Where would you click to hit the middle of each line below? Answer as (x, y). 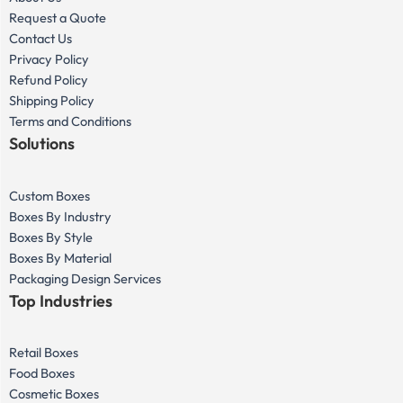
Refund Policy (49, 80)
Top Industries (61, 300)
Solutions (42, 144)
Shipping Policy (52, 101)
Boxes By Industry (60, 216)
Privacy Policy (49, 59)
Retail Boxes (44, 353)
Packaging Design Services (85, 278)
